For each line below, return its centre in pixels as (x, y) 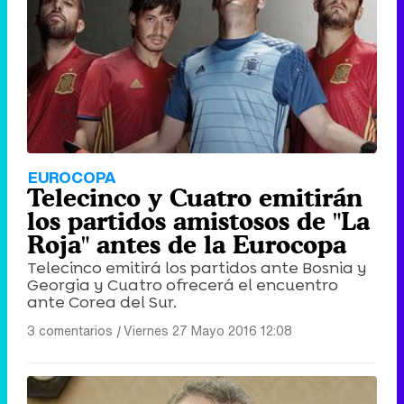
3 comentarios (70, 330)
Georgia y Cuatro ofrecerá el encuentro (183, 285)
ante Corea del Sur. (102, 302)
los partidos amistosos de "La (198, 220)
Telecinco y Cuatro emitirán (195, 197)
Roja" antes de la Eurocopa (187, 244)
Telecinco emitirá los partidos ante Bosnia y (197, 267)
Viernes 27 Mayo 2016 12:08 (208, 330)
